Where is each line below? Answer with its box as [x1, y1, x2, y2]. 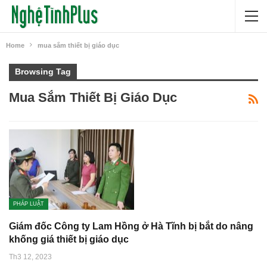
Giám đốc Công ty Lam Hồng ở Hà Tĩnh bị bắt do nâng [9, 221, 253, 231]
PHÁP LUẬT [13, 200, 44, 207]
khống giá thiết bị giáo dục [9, 234, 129, 244]
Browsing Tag [15, 67, 71, 76]
